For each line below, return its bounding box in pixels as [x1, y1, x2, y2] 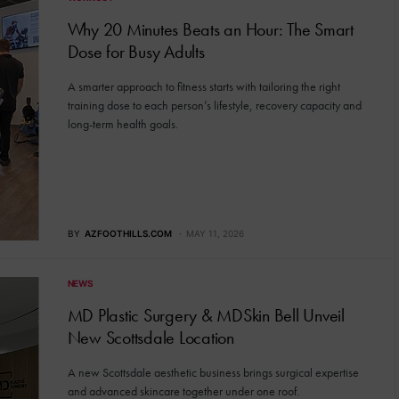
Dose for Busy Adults [67, 40, 205, 64]
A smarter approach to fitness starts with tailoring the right [67, 78, 340, 95]
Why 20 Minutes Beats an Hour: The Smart [67, 18, 354, 42]
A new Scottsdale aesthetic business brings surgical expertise [67, 364, 359, 380]
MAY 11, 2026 [185, 228, 244, 239]
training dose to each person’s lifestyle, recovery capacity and [67, 97, 362, 114]
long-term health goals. [67, 116, 178, 133]
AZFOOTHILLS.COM [84, 228, 172, 239]
